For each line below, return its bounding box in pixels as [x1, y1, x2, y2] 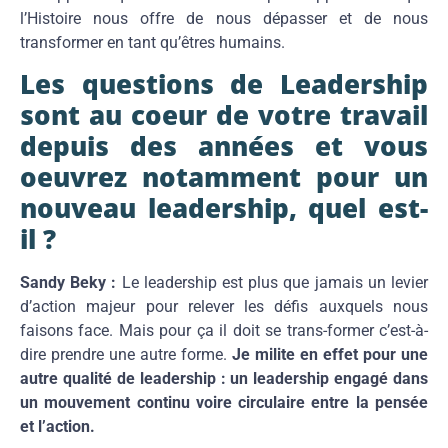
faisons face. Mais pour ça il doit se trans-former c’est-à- [20, 320, 428, 340]
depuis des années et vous [20, 127, 428, 164]
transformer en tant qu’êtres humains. [20, 32, 285, 52]
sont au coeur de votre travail [20, 96, 428, 133]
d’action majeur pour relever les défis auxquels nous [20, 296, 428, 316]
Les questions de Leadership [20, 65, 428, 102]
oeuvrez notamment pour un [20, 158, 428, 195]
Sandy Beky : [20, 272, 117, 292]
